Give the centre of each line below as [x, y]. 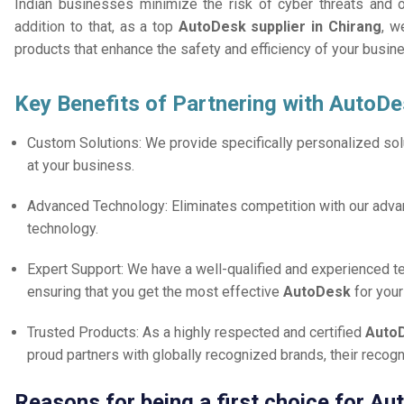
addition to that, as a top [96, 27]
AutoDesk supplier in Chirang [280, 27]
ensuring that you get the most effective [156, 292]
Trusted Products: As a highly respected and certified [197, 333]
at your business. [81, 166]
